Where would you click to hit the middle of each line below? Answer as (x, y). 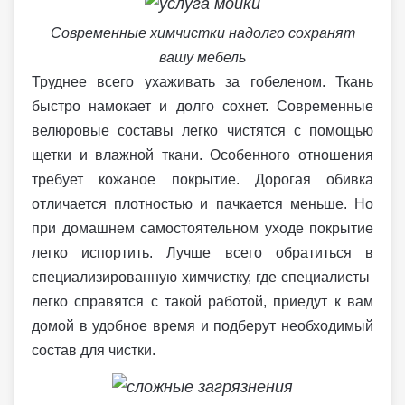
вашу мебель (202, 58)
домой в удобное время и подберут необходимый (202, 326)
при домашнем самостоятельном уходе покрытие (202, 229)
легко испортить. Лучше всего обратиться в (202, 253)
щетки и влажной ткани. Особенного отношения (202, 155)
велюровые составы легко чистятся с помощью (202, 131)
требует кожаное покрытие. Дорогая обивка (202, 180)
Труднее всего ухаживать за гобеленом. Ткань (202, 82)
